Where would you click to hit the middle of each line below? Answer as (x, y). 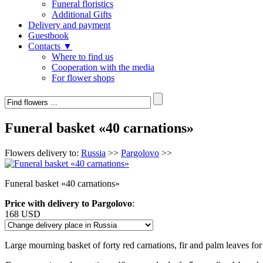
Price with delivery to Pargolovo (68, 203)
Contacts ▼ (50, 46)
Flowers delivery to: (43, 153)
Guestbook (48, 35)
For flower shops (83, 77)
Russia (93, 153)
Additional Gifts (82, 14)
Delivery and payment (69, 25)
